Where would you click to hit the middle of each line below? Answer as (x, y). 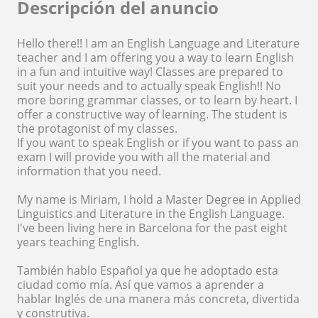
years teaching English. (78, 242)
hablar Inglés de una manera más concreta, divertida (158, 298)
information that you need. (89, 171)
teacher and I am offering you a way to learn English (155, 57)
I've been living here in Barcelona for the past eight (152, 227)
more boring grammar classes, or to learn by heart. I (157, 100)
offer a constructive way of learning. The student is (152, 114)
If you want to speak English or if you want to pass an (158, 142)
